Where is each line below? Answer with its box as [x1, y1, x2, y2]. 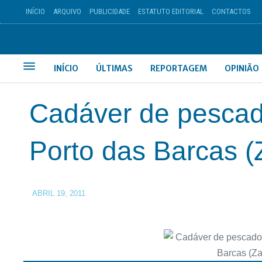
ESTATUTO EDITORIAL [137, 7, 204, 16]
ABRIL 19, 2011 [32, 189, 85, 198]
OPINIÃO [225, 63, 260, 74]
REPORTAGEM [150, 63, 208, 74]
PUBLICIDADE [89, 7, 130, 16]
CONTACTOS [211, 7, 251, 16]
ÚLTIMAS [96, 63, 133, 74]
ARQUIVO [53, 7, 81, 16]
